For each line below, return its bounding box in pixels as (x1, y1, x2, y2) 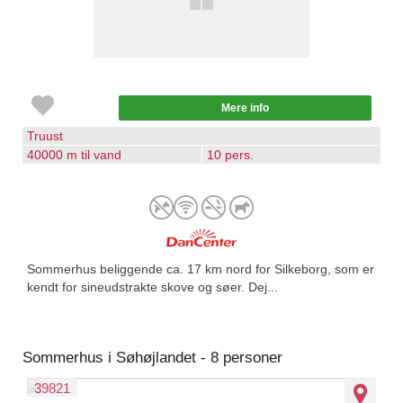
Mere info (221, 102, 269, 114)
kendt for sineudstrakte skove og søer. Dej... (27, 280, 278, 294)
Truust (27, 129, 63, 143)
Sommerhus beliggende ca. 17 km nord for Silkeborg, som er (27, 262, 374, 276)
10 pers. (207, 148, 254, 162)
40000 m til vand (27, 148, 121, 162)
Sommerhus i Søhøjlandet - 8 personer (22, 349, 282, 366)
